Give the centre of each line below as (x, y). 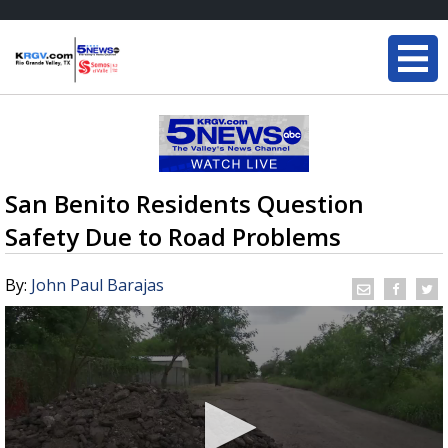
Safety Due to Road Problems (173, 236)
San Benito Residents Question (184, 203)
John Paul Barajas (97, 285)
